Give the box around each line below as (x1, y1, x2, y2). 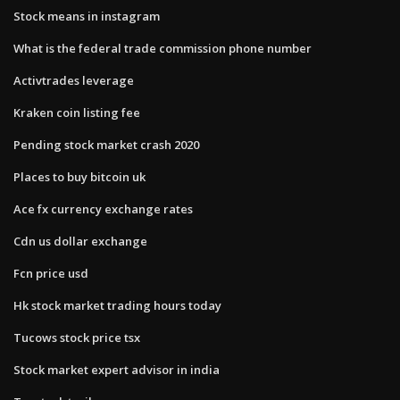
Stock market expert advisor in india (13, 361, 220, 378)
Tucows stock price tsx (13, 329, 140, 346)
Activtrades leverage (13, 71, 134, 88)
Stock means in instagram (13, 7, 160, 24)
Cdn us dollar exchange (13, 232, 147, 249)
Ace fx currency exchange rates (13, 200, 193, 217)
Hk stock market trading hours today (13, 296, 221, 313)
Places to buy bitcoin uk (13, 168, 146, 185)
